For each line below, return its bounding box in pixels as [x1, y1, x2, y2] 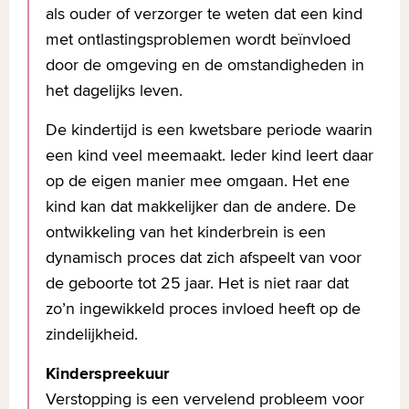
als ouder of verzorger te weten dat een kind [46, 2, 362, 25]
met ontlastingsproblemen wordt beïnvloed [46, 27, 351, 50]
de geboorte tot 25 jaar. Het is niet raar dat [46, 271, 349, 294]
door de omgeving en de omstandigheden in [46, 53, 364, 76]
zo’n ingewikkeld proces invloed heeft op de [46, 297, 361, 320]
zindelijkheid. [46, 322, 142, 345]
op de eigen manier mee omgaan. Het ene [46, 169, 350, 192]
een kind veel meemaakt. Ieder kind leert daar [46, 143, 373, 166]
